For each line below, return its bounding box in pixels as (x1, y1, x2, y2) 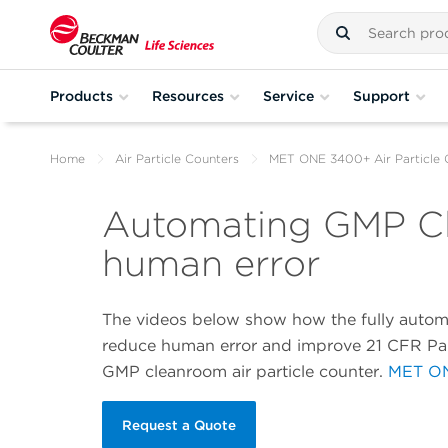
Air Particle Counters (115, 151, 239, 166)
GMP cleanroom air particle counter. (102, 362, 388, 382)
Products (50, 87, 113, 104)
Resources (152, 87, 224, 104)
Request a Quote (122, 417, 236, 434)
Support (353, 87, 410, 104)
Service (263, 87, 314, 104)
